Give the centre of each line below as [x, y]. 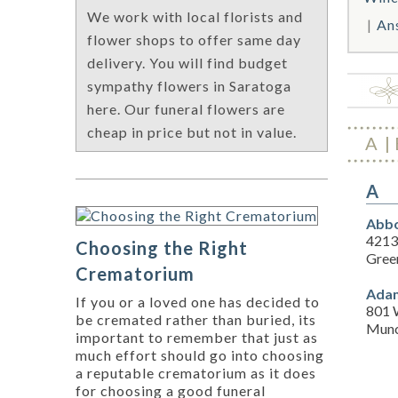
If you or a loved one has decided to [198, 302]
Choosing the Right [162, 248]
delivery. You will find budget [187, 63]
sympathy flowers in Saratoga [189, 86]
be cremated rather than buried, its [196, 320]
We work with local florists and [195, 17]
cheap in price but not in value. [192, 132]
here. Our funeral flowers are [186, 109]
